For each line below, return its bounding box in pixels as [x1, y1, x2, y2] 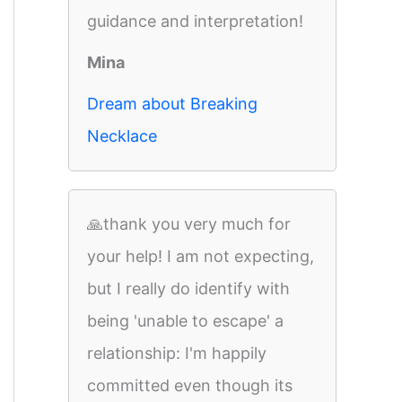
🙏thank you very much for [87, 214, 291, 233]
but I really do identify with [87, 279, 290, 298]
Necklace [87, 127, 157, 145]
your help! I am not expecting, [87, 247, 314, 266]
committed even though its [87, 376, 293, 395]
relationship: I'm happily [87, 344, 267, 363]
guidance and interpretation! [87, 12, 303, 31]
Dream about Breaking [87, 94, 258, 113]
